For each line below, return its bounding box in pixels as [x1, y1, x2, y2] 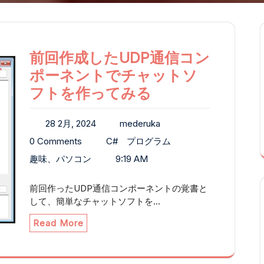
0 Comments [29, 136, 82, 147]
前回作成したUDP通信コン [29, 49, 210, 67]
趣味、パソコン [29, 153, 91, 165]
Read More [33, 217, 84, 229]
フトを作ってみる [29, 84, 151, 103]
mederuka [120, 118, 160, 130]
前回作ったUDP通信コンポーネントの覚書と [29, 183, 207, 194]
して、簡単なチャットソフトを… [29, 196, 160, 207]
